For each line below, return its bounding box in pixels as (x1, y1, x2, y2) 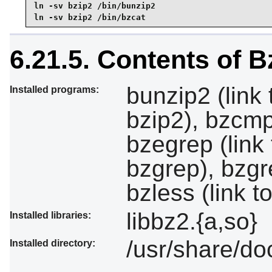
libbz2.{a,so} (126, 208, 257, 234)
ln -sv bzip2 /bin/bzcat (34, 12, 146, 22)
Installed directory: (10, 238, 95, 249)
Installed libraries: (10, 209, 91, 220)
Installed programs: (10, 84, 99, 95)
